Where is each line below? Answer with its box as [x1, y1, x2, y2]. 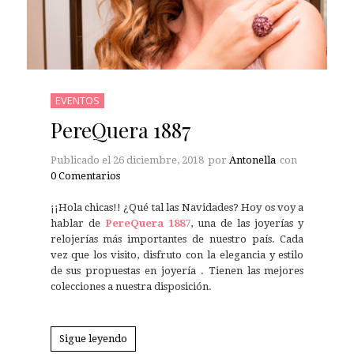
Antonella [228, 153, 276, 166]
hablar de [50, 217, 105, 229]
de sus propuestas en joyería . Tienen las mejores [50, 264, 304, 277]
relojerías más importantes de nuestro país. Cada [50, 232, 304, 245]
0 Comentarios [50, 169, 120, 182]
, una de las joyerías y [190, 217, 304, 229]
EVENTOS [55, 92, 100, 107]
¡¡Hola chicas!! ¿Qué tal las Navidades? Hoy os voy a [50, 201, 304, 213]
